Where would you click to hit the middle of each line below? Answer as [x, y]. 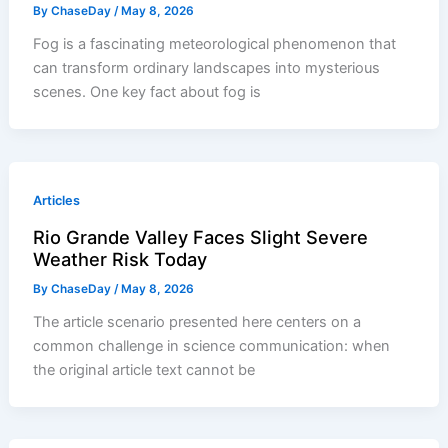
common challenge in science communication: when [212, 346]
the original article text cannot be [144, 370]
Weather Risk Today [120, 259]
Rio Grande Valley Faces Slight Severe [201, 237]
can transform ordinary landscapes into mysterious [207, 68]
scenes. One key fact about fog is [147, 92]
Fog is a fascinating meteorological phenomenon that [215, 44]
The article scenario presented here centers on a [197, 322]
